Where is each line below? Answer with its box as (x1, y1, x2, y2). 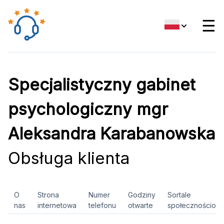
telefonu (88, 201, 116, 209)
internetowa (37, 201, 76, 209)
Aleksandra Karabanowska (8, 123, 215, 143)
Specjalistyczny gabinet (8, 74, 195, 94)
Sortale (167, 190, 191, 199)
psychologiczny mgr (8, 99, 168, 119)
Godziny (128, 190, 155, 199)
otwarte (128, 201, 153, 209)
